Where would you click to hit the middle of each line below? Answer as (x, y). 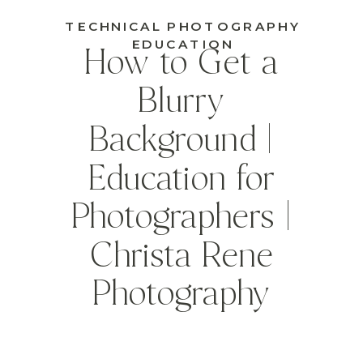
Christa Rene (181, 257)
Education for (181, 180)
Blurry (181, 103)
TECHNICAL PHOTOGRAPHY (183, 26)
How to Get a (181, 64)
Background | (181, 141)
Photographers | (181, 218)
